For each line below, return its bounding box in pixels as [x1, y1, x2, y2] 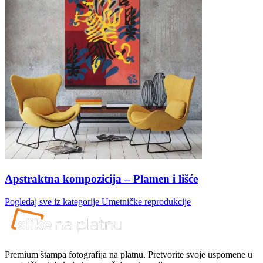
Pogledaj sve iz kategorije [5, 196, 102, 207]
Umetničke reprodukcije [102, 196, 191, 207]
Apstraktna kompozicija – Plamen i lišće [5, 173, 198, 186]
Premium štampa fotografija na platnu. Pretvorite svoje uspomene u [5, 249, 252, 259]
